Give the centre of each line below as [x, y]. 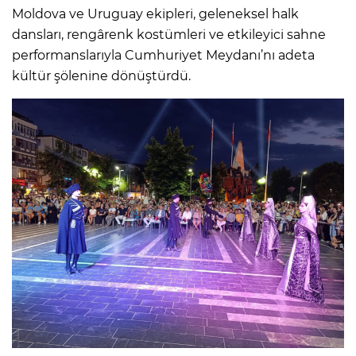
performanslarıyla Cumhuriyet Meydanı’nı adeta [163, 56]
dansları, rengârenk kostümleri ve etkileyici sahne [169, 35]
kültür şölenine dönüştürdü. [101, 76]
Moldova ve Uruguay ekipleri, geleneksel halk [155, 14]
